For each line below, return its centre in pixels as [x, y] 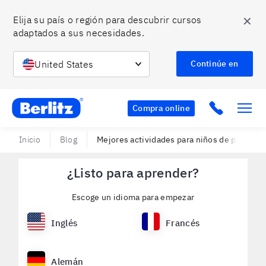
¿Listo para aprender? [133, 172]
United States [64, 64]
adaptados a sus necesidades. [79, 32]
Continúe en [215, 64]
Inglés [64, 223]
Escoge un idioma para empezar [133, 197]
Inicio [30, 140]
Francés [183, 223]
